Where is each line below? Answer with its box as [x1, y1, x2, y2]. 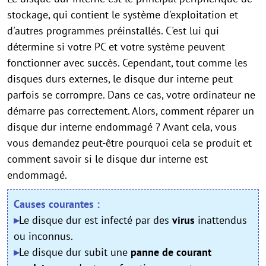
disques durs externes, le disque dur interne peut [7, 72, 233, 85]
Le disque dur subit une [19, 245, 131, 259]
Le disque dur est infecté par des [19, 213, 172, 227]
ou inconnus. [14, 229, 73, 243]
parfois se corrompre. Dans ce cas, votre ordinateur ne [7, 88, 255, 102]
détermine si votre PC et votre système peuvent [7, 40, 225, 53]
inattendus [195, 213, 247, 227]
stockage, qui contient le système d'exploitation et [7, 8, 238, 21]
